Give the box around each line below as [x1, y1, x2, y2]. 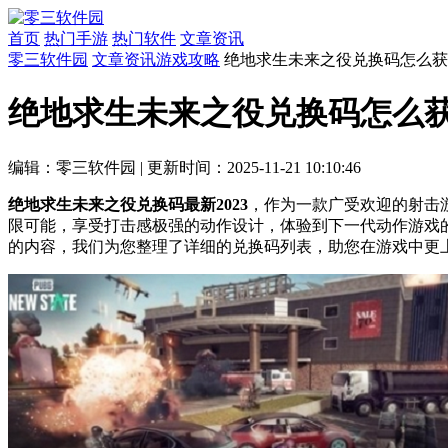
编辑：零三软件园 [8, 158, 136, 176]
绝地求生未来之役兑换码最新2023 [8, 195, 248, 213]
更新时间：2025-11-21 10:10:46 [147, 158, 361, 176]
